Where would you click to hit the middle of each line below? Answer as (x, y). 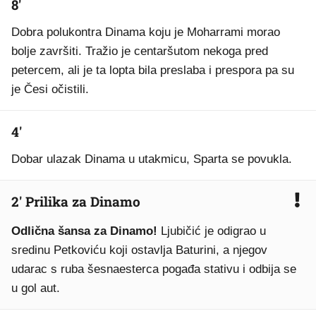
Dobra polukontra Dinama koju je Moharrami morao (146, 32)
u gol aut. (36, 288)
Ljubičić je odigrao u (213, 231)
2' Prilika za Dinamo (76, 201)
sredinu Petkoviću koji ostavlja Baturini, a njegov (139, 250)
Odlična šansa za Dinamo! (86, 231)
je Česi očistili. (50, 89)
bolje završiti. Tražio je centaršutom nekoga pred (140, 51)
